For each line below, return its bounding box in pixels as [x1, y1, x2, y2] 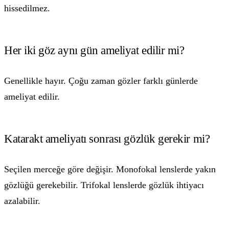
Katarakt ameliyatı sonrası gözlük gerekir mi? [4, 132, 210, 146]
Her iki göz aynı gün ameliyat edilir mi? [4, 43, 185, 57]
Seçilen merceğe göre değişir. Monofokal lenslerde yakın [4, 164, 216, 174]
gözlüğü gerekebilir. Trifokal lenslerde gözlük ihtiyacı [4, 179, 204, 190]
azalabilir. [4, 195, 40, 206]
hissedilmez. [4, 3, 50, 13]
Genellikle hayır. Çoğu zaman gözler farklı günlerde [4, 75, 198, 86]
